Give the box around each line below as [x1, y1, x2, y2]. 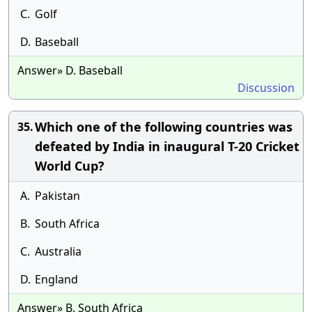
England [35, 272, 78, 287]
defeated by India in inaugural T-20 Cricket [35, 138, 299, 155]
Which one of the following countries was [35, 118, 292, 135]
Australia [35, 244, 81, 259]
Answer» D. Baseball [17, 63, 123, 78]
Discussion [237, 80, 295, 95]
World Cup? [35, 157, 104, 174]
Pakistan [35, 188, 80, 203]
